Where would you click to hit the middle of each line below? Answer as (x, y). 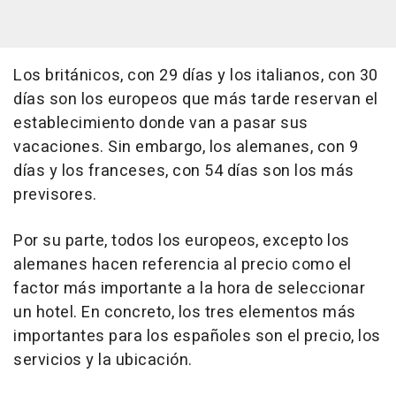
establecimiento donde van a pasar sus (161, 123)
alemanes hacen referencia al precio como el (183, 265)
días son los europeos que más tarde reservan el (196, 99)
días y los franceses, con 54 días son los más (184, 171)
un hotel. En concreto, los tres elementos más (185, 312)
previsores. (55, 195)
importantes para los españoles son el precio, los (197, 336)
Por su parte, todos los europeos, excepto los (182, 241)
